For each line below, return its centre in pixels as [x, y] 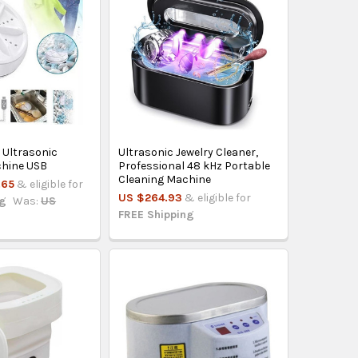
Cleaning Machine [165, 179]
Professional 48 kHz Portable [195, 165]
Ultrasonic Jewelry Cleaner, [189, 152]
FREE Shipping [157, 214]
